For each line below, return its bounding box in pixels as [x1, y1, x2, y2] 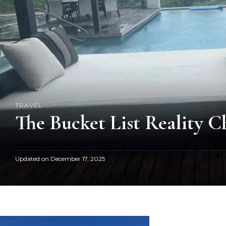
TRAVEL [15, 101, 42, 109]
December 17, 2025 [50, 154, 105, 162]
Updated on [15, 154, 50, 162]
